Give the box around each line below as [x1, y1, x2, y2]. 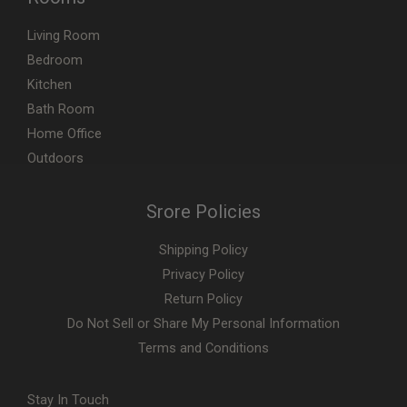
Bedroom [27, 51, 83, 68]
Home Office [27, 124, 102, 142]
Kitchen [27, 75, 72, 93]
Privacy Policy [163, 265, 244, 283]
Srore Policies [146, 200, 261, 223]
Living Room [27, 26, 100, 44]
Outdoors [27, 149, 84, 166]
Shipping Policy [159, 241, 248, 258]
